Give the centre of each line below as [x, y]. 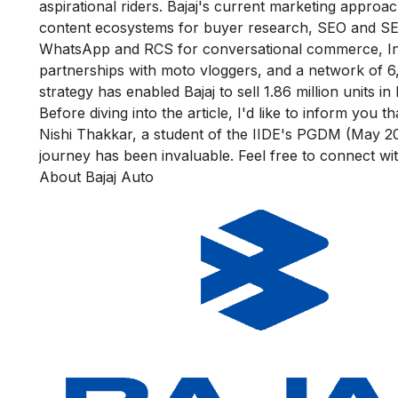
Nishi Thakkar [86, 134]
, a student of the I [195, 134]
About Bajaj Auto [96, 176]
